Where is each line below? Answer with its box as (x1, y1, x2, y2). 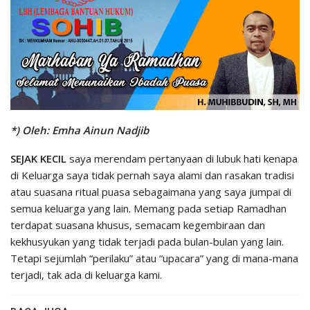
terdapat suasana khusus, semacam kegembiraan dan (10, 218, 265, 232)
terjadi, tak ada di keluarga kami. (10, 268, 162, 282)
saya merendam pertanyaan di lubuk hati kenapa (66, 152, 298, 166)
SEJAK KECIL (10, 152, 66, 166)
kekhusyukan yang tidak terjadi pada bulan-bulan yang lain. (10, 235, 284, 249)
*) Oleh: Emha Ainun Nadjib (10, 123, 149, 138)
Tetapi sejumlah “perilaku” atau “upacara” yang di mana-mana (10, 251, 298, 266)
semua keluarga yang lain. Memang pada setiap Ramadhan (10, 201, 286, 216)
